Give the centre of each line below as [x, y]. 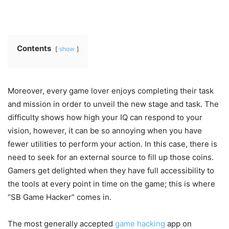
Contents [34, 49]
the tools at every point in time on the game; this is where [111, 184]
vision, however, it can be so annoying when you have [105, 131]
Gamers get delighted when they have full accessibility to [111, 171]
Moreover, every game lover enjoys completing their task [111, 91]
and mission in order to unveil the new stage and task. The [113, 104]
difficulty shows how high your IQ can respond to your [105, 118]
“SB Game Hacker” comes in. [60, 197]
